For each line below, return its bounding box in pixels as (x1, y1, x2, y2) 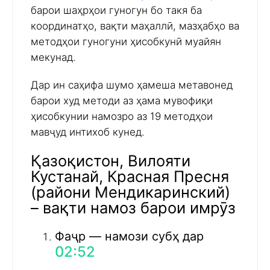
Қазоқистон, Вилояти (31, 151, 190, 170)
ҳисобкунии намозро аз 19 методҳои (31, 110, 213, 123)
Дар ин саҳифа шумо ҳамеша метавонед (31, 79, 233, 92)
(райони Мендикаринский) (31, 182, 230, 201)
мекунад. (31, 51, 76, 64)
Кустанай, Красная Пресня (31, 166, 229, 186)
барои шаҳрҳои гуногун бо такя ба (31, 4, 202, 17)
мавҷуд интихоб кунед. (31, 126, 145, 139)
